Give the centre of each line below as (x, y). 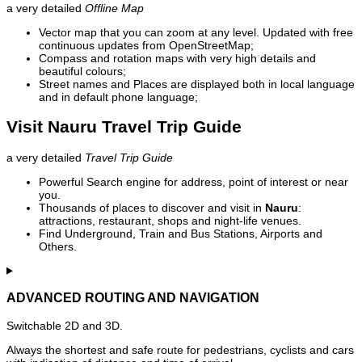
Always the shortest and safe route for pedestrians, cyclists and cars (180, 349)
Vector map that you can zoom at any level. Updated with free (196, 33)
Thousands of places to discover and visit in (152, 207)
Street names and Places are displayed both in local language (197, 84)
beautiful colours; (82, 72)
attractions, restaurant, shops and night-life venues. (170, 220)
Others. (58, 246)
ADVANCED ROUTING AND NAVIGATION (133, 298)
